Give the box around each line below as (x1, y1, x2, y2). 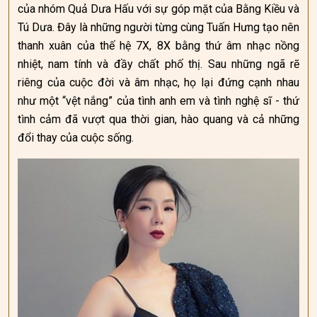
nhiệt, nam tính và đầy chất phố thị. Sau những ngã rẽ (18, 57, 299, 71)
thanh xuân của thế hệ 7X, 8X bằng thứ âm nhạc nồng (18, 39, 299, 52)
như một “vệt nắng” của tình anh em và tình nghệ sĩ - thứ (18, 94, 299, 108)
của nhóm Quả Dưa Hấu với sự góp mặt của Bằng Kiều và (18, 2, 299, 16)
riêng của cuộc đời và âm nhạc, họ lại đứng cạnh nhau (18, 76, 299, 89)
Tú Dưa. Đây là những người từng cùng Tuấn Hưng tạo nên (18, 21, 299, 34)
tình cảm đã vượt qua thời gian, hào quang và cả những (18, 113, 299, 126)
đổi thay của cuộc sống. (18, 131, 134, 144)
